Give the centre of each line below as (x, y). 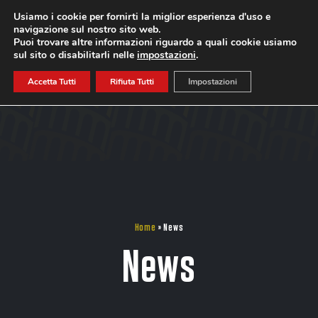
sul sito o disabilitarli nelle (75, 55)
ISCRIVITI (221, 28)
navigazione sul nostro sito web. (87, 29)
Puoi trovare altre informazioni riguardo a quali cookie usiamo (155, 42)
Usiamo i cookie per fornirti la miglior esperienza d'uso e (142, 17)
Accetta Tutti (52, 82)
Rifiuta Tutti (132, 82)
